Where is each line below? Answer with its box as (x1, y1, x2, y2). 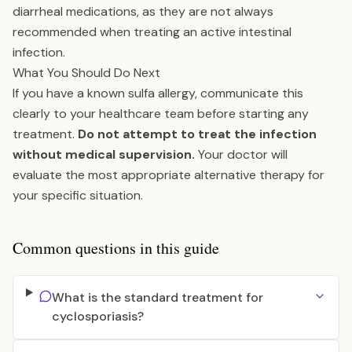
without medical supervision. (13, 146, 195, 163)
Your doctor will (195, 146, 288, 163)
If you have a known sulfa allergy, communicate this (13, 85, 303, 101)
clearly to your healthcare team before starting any (13, 105, 309, 122)
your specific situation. (13, 187, 143, 203)
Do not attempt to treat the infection (78, 126, 317, 142)
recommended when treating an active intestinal (13, 24, 291, 40)
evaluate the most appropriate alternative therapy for (13, 167, 324, 183)
